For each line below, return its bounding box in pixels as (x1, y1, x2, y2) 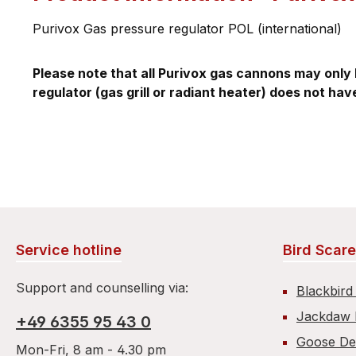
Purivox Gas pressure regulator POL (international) (33, 21, 342, 37)
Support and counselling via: (16, 280, 188, 296)
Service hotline (16, 242, 122, 258)
